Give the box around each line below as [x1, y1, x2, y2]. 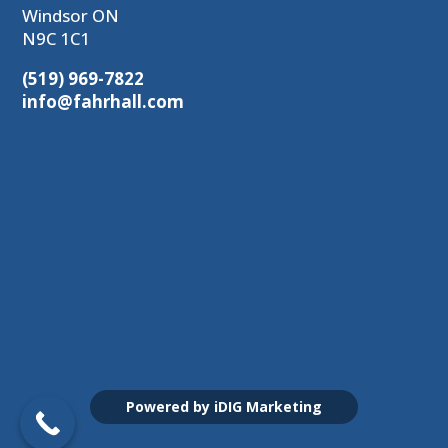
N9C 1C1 [22, 27, 91, 51]
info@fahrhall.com [22, 90, 185, 114]
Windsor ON [22, 4, 120, 28]
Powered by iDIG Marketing [125, 397, 322, 417]
